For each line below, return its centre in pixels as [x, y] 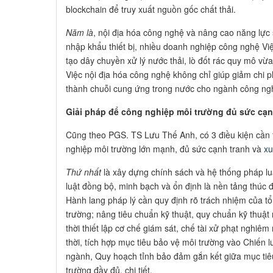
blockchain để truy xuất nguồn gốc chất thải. [151, 9]
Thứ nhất [83, 172]
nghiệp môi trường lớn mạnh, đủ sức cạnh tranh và [165, 148]
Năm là [80, 32]
